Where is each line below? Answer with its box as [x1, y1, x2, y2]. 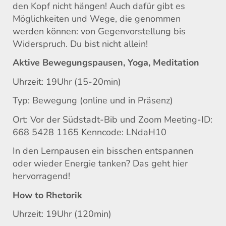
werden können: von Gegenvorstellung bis [13, 25, 186, 37]
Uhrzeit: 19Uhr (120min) [13, 208, 111, 220]
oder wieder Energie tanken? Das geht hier [13, 157, 188, 170]
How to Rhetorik [13, 189, 82, 201]
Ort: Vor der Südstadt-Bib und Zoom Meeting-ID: [13, 113, 212, 126]
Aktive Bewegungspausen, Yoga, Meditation [13, 56, 199, 69]
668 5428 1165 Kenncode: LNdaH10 [13, 126, 166, 138]
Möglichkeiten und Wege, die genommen [13, 12, 181, 25]
